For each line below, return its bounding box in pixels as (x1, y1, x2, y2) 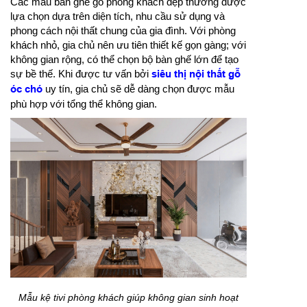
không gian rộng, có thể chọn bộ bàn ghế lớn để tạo (10, 53, 238, 66)
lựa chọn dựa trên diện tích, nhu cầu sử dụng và (10, 10, 225, 23)
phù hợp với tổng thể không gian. (10, 98, 157, 110)
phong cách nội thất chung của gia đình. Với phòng (10, 25, 236, 37)
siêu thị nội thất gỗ (151, 68, 241, 81)
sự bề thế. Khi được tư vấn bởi (10, 68, 151, 80)
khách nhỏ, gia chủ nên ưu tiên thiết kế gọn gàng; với (10, 39, 246, 51)
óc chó (10, 83, 42, 96)
